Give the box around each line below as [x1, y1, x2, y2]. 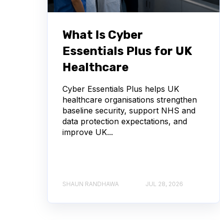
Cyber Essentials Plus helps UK [62, 83, 179, 94]
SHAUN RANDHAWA [62, 180, 119, 188]
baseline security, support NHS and [62, 105, 195, 115]
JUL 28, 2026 [145, 180, 183, 188]
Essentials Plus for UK [62, 44, 192, 58]
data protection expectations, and [62, 116, 187, 126]
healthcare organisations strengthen [62, 94, 197, 105]
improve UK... [62, 127, 113, 137]
